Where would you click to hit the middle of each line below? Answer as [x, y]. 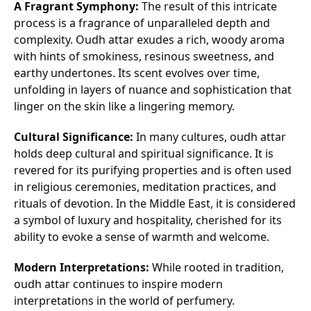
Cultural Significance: [74, 137]
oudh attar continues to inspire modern [118, 284]
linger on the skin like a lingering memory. [124, 106]
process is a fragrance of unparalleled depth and [142, 23]
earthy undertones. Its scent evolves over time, [137, 73]
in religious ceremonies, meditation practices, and [145, 187]
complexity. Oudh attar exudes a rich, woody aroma [149, 40]
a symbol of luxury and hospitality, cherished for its [148, 220]
